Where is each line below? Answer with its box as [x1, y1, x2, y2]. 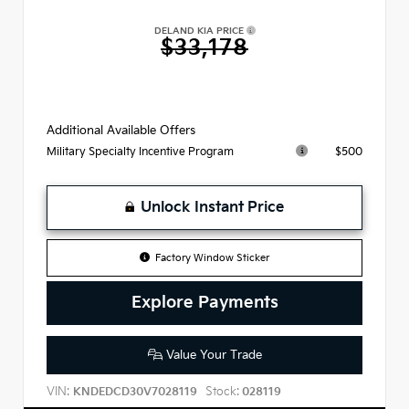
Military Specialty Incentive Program [47, 145, 234, 160]
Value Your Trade [162, 348, 262, 363]
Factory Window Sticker [155, 252, 270, 265]
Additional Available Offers [47, 123, 195, 139]
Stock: [205, 383, 239, 399]
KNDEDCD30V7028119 [73, 384, 197, 399]
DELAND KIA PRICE [153, 25, 246, 37]
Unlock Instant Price [141, 199, 284, 217]
